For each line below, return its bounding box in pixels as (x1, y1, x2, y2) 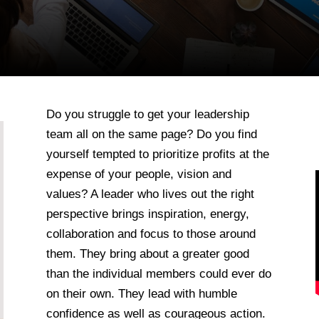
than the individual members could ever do (46, 266, 271, 281)
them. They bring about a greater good (46, 246, 249, 261)
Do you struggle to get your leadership (46, 107, 249, 121)
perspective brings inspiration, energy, (46, 206, 249, 221)
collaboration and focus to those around (46, 226, 256, 241)
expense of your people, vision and (46, 167, 231, 181)
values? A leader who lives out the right (46, 187, 254, 201)
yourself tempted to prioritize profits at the (46, 147, 269, 161)
